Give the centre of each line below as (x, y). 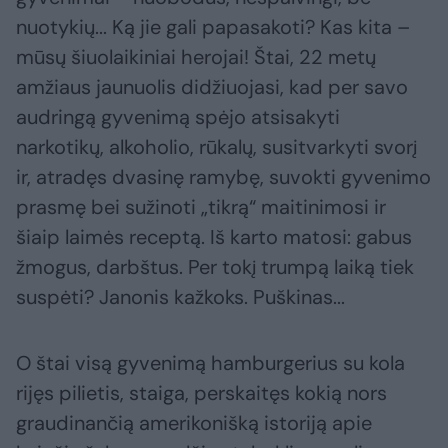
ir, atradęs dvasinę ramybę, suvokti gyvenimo (223, 177)
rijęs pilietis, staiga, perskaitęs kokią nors (201, 393)
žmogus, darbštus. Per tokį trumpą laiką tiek (215, 267)
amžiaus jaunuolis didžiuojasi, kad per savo (212, 87)
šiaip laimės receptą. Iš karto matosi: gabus (214, 237)
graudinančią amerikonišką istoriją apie (194, 423)
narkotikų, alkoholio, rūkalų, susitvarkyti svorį (216, 147)
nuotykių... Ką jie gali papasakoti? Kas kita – (213, 27)
